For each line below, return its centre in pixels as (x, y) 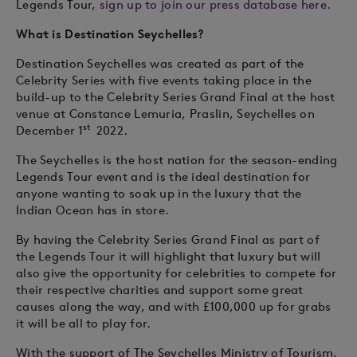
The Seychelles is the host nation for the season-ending (177, 160)
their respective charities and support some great (160, 290)
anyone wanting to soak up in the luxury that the (159, 193)
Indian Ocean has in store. (93, 210)
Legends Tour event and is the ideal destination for (163, 177)
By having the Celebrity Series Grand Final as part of (168, 239)
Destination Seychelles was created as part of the (160, 63)
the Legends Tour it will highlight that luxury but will (169, 256)
